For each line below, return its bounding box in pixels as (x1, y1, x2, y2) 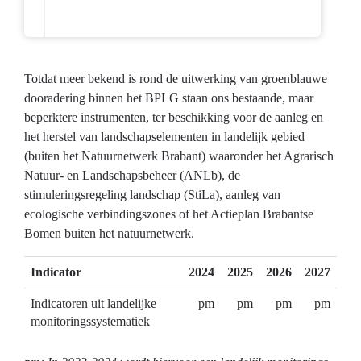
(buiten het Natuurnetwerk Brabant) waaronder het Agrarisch (24, 149, 334, 164)
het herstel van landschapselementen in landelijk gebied (24, 130, 305, 144)
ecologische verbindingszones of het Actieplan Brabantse (24, 207, 313, 222)
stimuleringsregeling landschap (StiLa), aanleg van (24, 188, 280, 202)
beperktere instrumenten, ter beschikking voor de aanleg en (24, 110, 323, 125)
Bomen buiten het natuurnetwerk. (24, 226, 197, 241)
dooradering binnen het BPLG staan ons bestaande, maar (24, 91, 313, 106)
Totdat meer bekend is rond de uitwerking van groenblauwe (24, 72, 327, 86)
